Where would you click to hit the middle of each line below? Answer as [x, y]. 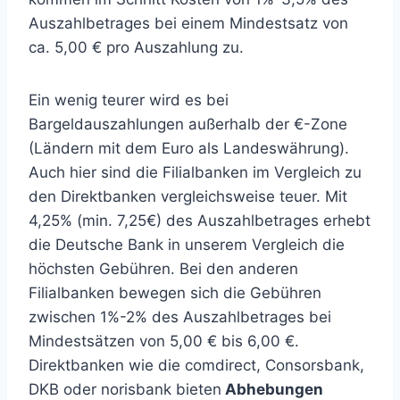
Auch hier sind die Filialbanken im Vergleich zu [195, 172]
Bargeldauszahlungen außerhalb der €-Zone [188, 124]
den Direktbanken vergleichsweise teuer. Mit [188, 196]
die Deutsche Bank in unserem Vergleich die [187, 245]
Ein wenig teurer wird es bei [129, 100]
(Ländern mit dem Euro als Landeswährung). [189, 148]
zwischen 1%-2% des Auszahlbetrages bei [180, 317]
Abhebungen [272, 389]
